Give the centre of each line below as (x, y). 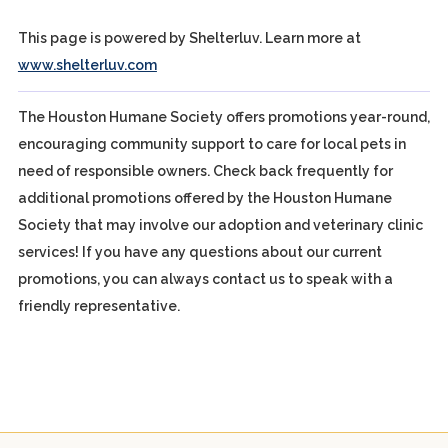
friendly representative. (98, 306)
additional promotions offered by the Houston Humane (204, 198)
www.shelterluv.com (87, 65)
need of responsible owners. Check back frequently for (205, 171)
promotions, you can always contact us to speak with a (205, 279)
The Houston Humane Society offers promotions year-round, (223, 117)
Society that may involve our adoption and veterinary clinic (220, 225)
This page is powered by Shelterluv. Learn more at (189, 38)
